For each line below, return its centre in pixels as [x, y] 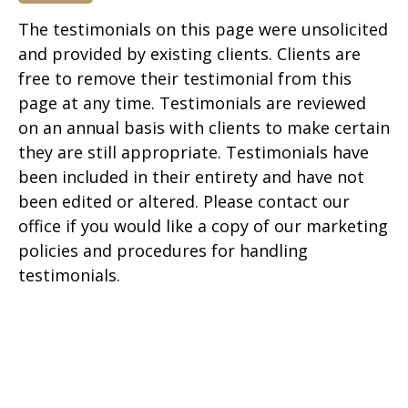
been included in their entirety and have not [191, 177]
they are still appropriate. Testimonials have [194, 152]
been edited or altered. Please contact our [184, 201]
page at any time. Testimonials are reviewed [192, 103]
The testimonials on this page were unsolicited [203, 29]
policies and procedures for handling [163, 250]
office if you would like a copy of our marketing [203, 226]
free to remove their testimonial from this [185, 78]
